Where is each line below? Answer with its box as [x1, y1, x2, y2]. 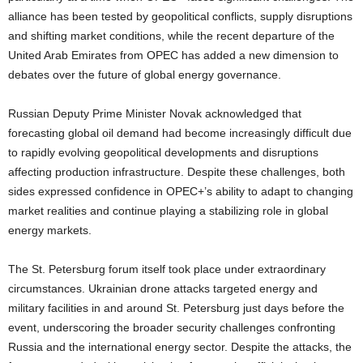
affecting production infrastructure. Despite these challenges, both [8, 164, 345, 178]
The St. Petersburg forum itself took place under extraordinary [8, 262, 326, 275]
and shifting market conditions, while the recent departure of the [8, 28, 335, 42]
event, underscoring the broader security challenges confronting [8, 320, 335, 334]
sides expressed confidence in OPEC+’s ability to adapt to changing [8, 184, 353, 198]
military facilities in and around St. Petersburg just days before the [8, 301, 344, 314]
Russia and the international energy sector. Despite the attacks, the [8, 340, 352, 353]
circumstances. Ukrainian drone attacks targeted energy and [8, 281, 318, 295]
